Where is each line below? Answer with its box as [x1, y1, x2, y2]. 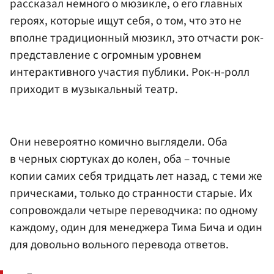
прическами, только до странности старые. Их [10, 184, 253, 202]
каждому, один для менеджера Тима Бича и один [10, 218, 262, 236]
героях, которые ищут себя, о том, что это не [10, 12, 242, 30]
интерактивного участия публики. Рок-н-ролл [10, 64, 250, 81]
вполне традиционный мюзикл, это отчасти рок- [10, 29, 264, 47]
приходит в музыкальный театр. [10, 81, 178, 98]
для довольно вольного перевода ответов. [10, 235, 229, 253]
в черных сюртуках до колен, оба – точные [10, 150, 231, 168]
